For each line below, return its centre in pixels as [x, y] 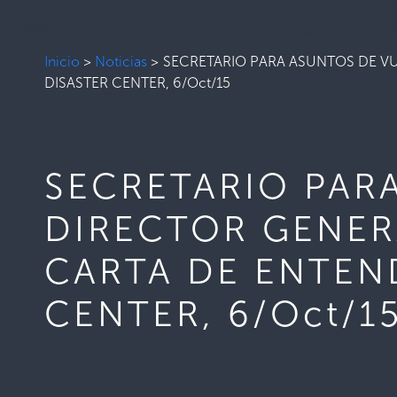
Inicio [62, 61]
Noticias [121, 61]
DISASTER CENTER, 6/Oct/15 [137, 82]
